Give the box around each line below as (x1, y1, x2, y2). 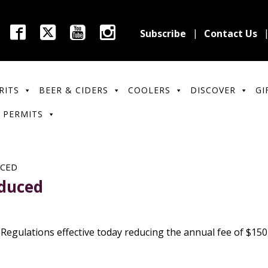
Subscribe (140, 27, 186, 40)
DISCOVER (190, 84, 236, 96)
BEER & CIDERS (38, 84, 108, 96)
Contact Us (204, 27, 257, 40)
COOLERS (127, 84, 170, 96)
